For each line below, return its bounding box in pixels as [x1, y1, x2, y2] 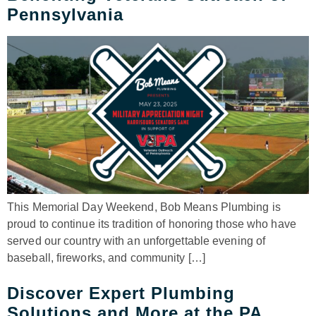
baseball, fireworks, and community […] [7, 252, 205, 265]
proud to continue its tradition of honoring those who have [7, 218, 296, 231]
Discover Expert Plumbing [7, 284, 235, 303]
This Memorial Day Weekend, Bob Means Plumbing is [7, 201, 281, 214]
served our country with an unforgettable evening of [7, 235, 266, 248]
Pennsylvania [7, 5, 123, 25]
